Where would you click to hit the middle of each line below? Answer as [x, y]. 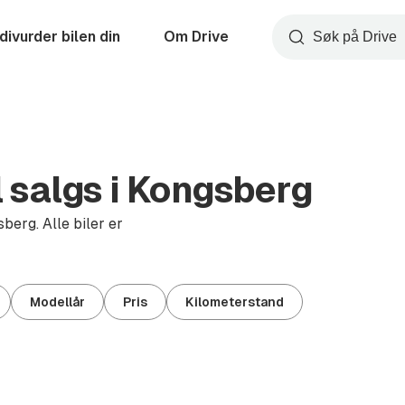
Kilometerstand [235, 302]
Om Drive [197, 37]
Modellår [57, 302]
